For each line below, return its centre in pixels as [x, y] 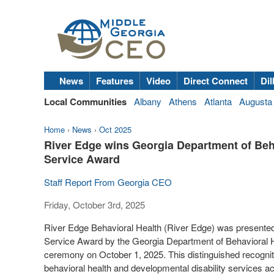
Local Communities [85, 102]
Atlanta [218, 101]
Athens [183, 101]
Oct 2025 [115, 129]
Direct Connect [216, 81]
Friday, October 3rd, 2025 [94, 205]
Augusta [256, 101]
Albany [148, 101]
